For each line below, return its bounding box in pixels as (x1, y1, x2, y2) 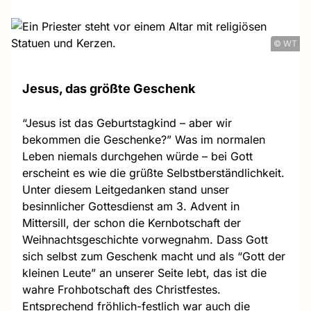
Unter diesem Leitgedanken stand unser (22, 183, 229, 196)
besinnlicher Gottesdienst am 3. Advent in (22, 199, 239, 213)
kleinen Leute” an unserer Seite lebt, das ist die (22, 266, 267, 280)
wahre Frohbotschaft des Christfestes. (22, 283, 221, 296)
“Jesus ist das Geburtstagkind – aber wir (22, 116, 232, 130)
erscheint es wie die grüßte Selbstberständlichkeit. (22, 166, 285, 180)
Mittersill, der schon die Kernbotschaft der (22, 216, 241, 230)
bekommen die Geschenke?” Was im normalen (22, 133, 265, 146)
